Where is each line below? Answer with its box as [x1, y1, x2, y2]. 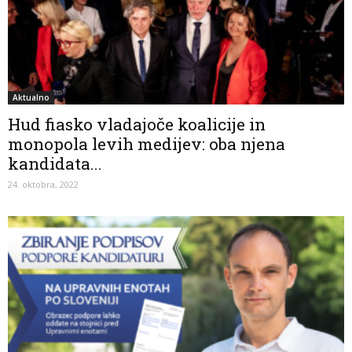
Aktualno [13, 92, 49, 104]
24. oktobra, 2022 [8, 178, 79, 191]
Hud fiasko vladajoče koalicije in [8, 113, 266, 136]
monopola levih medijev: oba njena [8, 133, 285, 156]
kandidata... [8, 152, 102, 175]
